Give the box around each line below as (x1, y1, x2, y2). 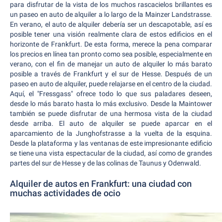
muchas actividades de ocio (10, 188, 120, 198)
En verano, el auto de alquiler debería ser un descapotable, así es (10, 20, 212, 28)
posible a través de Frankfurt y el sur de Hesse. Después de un (10, 70, 212, 78)
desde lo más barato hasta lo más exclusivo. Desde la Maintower (10, 100, 212, 108)
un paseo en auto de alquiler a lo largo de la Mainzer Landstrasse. (10, 10, 212, 18)
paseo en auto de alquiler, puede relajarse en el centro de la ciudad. (10, 80, 212, 88)
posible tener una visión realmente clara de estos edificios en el (10, 30, 212, 38)
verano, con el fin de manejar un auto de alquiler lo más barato (10, 60, 212, 68)
